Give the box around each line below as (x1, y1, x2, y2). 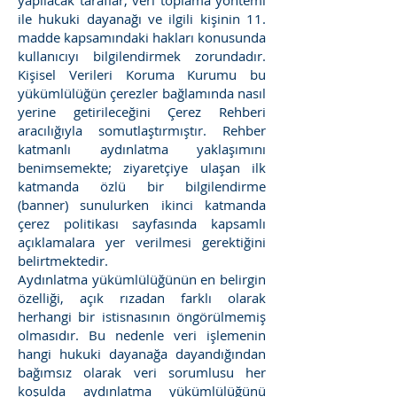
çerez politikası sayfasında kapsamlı (18, 214, 266, 232)
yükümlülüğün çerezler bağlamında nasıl (18, 84, 266, 102)
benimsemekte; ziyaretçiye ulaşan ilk (18, 159, 266, 176)
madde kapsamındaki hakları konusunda (18, 28, 266, 46)
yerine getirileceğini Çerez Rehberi (18, 103, 266, 121)
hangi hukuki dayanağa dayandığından (18, 345, 266, 362)
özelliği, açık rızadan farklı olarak (18, 289, 266, 307)
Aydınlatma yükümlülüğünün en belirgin (18, 270, 266, 288)
